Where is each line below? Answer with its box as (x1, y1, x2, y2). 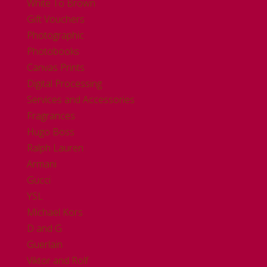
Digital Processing (26, 77, 102, 90)
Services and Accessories (26, 93, 135, 106)
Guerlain (26, 238, 63, 251)
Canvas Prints (26, 61, 85, 74)
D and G (26, 222, 62, 235)
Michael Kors (26, 206, 83, 219)
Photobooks (26, 45, 79, 58)
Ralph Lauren (26, 141, 83, 154)
